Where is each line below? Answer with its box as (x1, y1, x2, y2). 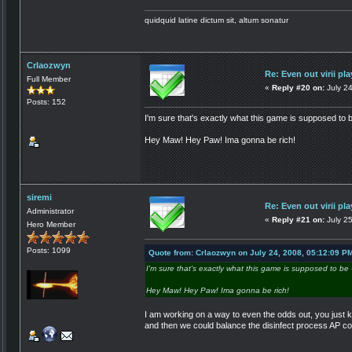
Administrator (27, 206, 74, 215)
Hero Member (27, 219, 75, 229)
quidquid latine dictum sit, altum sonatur (145, 15, 288, 24)
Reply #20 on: (272, 82, 324, 92)
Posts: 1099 (27, 245, 71, 255)
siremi (27, 192, 52, 202)
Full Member (27, 74, 71, 83)
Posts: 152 (27, 97, 66, 106)
